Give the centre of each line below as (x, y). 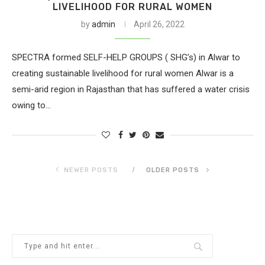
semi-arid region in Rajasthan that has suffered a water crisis (131, 89)
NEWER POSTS (91, 170)
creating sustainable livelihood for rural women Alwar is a (123, 73)
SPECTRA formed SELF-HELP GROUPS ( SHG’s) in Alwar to (126, 57)
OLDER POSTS (174, 170)
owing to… (31, 105)
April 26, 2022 (159, 24)
